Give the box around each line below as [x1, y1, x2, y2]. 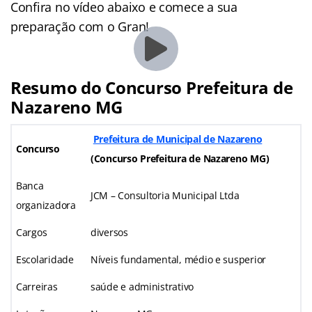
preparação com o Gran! [10, 17, 150, 35]
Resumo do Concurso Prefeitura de [10, 75, 293, 99]
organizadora [16, 198, 76, 212]
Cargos [16, 225, 47, 239]
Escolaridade [16, 252, 74, 266]
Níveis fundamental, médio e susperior [91, 252, 267, 266]
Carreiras [16, 279, 58, 293]
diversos [91, 225, 128, 239]
